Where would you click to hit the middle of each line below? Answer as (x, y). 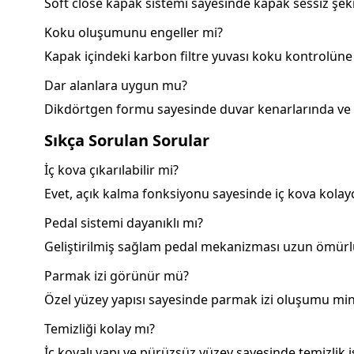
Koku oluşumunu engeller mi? (134, 33)
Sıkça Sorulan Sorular (127, 141)
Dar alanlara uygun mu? (116, 86)
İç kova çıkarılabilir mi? (111, 170)
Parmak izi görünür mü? (117, 276)
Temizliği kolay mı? (100, 329)
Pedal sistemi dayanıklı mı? (124, 223)
